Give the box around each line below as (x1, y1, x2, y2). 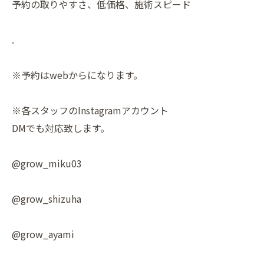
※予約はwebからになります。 (12, 67, 143, 82)
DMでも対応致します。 (12, 120, 110, 135)
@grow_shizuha (12, 191, 81, 206)
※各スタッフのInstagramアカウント (12, 103, 169, 117)
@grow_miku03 (12, 156, 82, 170)
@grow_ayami (12, 226, 74, 241)
